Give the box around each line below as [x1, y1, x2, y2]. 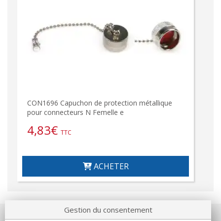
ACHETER [91, 161, 129, 172]
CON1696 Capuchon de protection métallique [27, 98, 172, 108]
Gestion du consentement [64, 205, 152, 215]
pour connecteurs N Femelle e [27, 108, 124, 117]
